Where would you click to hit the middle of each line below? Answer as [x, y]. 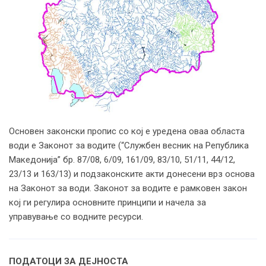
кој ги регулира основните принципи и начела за [107, 203]
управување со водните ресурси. [76, 217]
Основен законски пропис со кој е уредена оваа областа [127, 132]
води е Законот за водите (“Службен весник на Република [129, 146]
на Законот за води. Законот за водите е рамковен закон [128, 189]
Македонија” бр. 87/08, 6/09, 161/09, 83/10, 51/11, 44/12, [122, 160]
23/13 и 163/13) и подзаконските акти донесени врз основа [132, 174]
